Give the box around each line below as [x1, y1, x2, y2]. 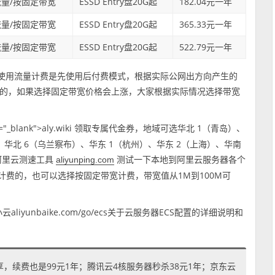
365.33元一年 [179, 18, 232, 31]
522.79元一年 [179, 41, 232, 53]
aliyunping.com [56, 155, 115, 165]
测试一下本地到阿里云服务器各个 [114, 153, 246, 166]
